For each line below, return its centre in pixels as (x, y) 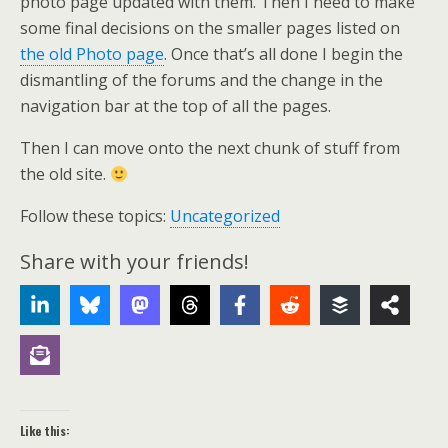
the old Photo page (92, 54)
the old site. (65, 174)
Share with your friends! (134, 261)
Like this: (45, 430)
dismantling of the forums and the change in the (201, 80)
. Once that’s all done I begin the (283, 54)
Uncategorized (225, 216)
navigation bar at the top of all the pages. (175, 106)
